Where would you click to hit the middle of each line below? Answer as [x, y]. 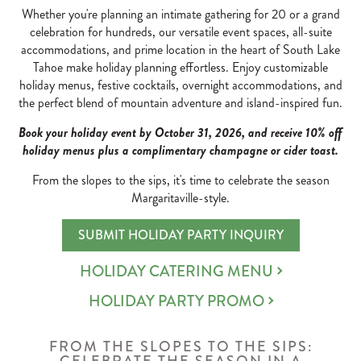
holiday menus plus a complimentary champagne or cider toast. [180, 150]
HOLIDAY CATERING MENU [176, 271]
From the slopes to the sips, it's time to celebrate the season [180, 180]
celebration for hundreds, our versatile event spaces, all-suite [180, 32]
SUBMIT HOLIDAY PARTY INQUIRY [180, 235]
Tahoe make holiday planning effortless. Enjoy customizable [180, 67]
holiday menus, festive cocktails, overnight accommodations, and [180, 85]
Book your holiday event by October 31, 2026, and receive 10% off [180, 133]
